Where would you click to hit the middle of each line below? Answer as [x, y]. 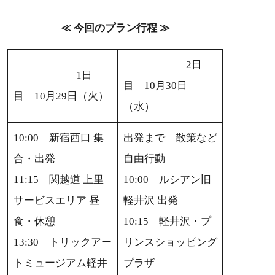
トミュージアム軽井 [60, 263]
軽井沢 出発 [150, 201]
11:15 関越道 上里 [58, 180]
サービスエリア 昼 [56, 201]
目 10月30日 [155, 86]
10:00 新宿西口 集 [58, 138]
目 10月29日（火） [61, 96]
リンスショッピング [170, 242]
